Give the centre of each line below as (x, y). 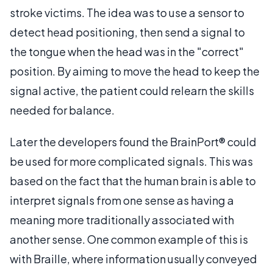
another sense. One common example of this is (129, 239)
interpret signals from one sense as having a (122, 200)
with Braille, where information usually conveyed (133, 259)
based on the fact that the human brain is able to (133, 181)
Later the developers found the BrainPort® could (133, 142)
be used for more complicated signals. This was (131, 161)
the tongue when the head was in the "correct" (127, 51)
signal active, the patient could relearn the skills (132, 90)
